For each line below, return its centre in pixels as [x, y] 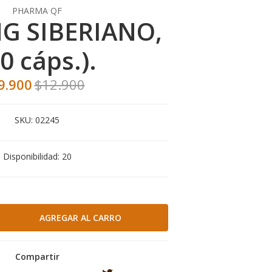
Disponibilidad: [31, 156]
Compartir [37, 257]
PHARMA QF [37, 11]
